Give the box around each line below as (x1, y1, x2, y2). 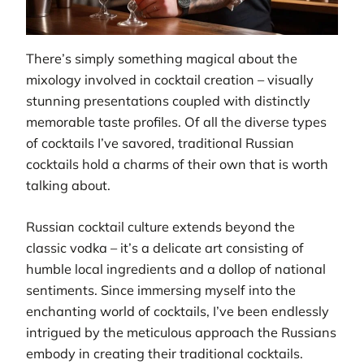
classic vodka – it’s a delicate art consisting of (26, 239, 304, 256)
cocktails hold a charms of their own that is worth (26, 156, 328, 173)
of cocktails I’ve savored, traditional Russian (26, 135, 294, 152)
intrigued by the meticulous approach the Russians (26, 323, 336, 340)
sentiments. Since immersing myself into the (26, 281, 296, 298)
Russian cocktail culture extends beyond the (26, 218, 295, 235)
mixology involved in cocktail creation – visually (26, 71, 314, 89)
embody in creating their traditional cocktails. (26, 344, 303, 362)
